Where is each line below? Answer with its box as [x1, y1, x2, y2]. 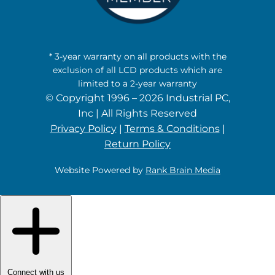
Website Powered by [55, 164, 145, 176]
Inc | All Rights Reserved [78, 107, 197, 119]
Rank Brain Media [145, 164, 220, 176]
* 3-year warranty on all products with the [48, 50, 227, 62]
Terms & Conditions [124, 122, 220, 134]
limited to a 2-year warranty [78, 77, 197, 89]
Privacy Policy [50, 122, 117, 134]
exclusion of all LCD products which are [53, 64, 222, 76]
